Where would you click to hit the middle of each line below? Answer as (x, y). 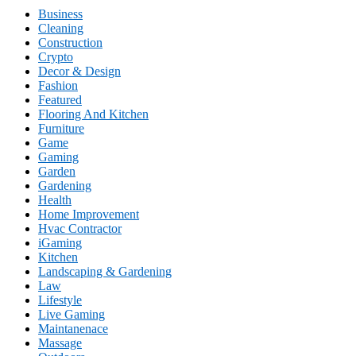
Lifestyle (60, 300)
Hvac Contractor (80, 228)
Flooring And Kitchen (93, 114)
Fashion (58, 85)
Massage (60, 342)
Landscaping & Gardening (105, 271)
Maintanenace (73, 328)
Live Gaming (72, 314)
